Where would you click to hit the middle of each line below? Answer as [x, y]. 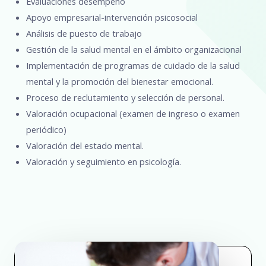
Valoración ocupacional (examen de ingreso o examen [133, 113]
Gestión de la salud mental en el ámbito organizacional [134, 49]
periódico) [46, 129]
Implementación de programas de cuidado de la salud [133, 65]
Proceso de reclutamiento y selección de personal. [125, 97]
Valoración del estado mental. [85, 145]
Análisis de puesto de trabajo [84, 33]
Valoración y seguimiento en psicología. [104, 161]
